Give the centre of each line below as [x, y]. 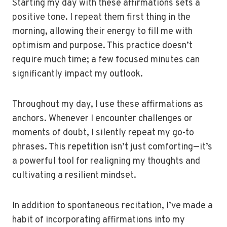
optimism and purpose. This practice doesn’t [102, 46]
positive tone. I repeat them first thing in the [101, 17]
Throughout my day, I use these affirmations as [108, 105]
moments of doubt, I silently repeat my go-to [103, 133]
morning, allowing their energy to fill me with [102, 32]
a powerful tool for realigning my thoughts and [106, 161]
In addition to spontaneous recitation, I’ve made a [112, 206]
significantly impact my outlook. [78, 74]
